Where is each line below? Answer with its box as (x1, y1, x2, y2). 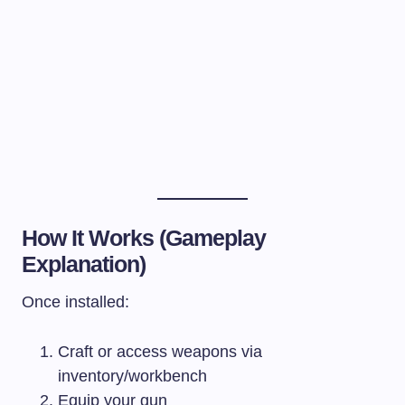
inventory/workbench (58, 366, 207, 385)
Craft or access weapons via (58, 342, 262, 361)
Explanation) (22, 250, 146, 277)
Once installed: (22, 292, 129, 311)
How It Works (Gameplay (22, 224, 267, 250)
